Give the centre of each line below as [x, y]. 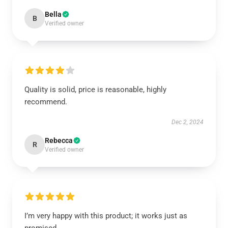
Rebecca [59, 140]
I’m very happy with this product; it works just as [106, 216]
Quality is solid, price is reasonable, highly [95, 90]
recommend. [46, 102]
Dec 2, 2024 [188, 122]
